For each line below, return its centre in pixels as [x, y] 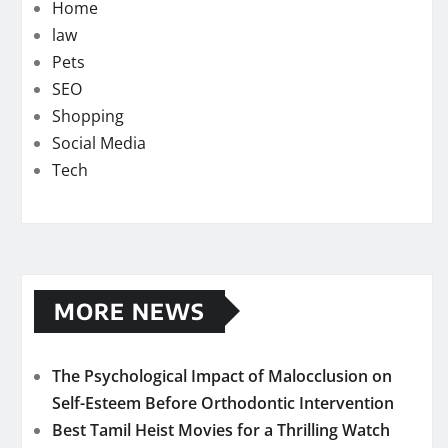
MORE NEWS [129, 310]
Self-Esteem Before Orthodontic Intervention [223, 402]
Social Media [99, 142]
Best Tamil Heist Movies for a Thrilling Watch [221, 429]
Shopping [88, 115]
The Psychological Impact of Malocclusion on [222, 375]
